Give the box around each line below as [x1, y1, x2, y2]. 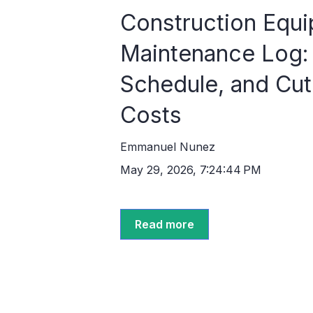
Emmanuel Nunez [120, 139, 215, 154]
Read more [135, 217, 194, 231]
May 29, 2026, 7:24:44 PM [120, 162, 261, 177]
